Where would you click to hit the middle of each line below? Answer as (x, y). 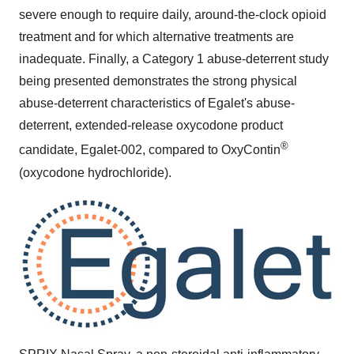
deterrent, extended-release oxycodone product (151, 126)
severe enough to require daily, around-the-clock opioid (173, 15)
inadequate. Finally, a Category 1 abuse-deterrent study (174, 59)
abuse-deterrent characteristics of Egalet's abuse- (157, 104)
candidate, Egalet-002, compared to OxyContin (150, 150)
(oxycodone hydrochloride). (95, 172)
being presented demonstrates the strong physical (158, 81)
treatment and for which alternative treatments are (156, 37)
